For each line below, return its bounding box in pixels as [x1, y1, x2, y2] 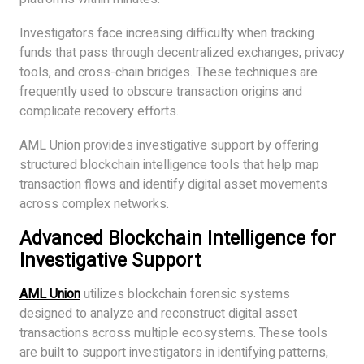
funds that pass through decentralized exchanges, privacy [19, 43, 344, 63]
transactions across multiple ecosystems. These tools [19, 323, 327, 344]
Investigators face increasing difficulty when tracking [19, 24, 314, 44]
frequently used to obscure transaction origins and [19, 82, 302, 102]
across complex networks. [19, 194, 169, 214]
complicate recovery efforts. [19, 102, 179, 122]
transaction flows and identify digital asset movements [19, 175, 327, 195]
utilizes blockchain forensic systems [80, 284, 290, 305]
